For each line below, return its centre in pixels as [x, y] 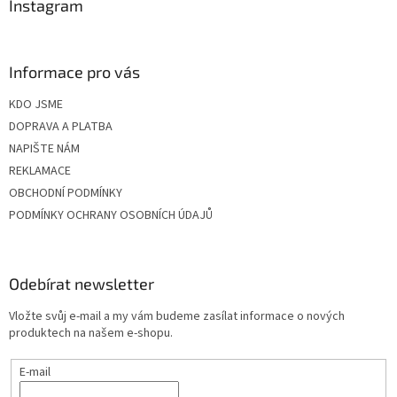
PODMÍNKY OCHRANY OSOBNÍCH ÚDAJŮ [111, 215]
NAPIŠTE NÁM [44, 148]
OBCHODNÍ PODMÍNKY [66, 193]
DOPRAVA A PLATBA [61, 126]
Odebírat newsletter [82, 283]
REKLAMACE [40, 171]
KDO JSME [36, 104]
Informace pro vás [74, 71]
